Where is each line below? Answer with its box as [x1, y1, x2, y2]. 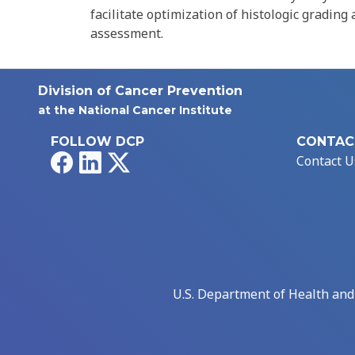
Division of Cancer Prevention [38, 83, 242, 99]
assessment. [90, 25, 163, 43]
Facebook [72, 151, 128, 170]
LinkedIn [101, 151, 154, 170]
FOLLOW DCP [51, 134, 144, 150]
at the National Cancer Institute [38, 103, 232, 118]
